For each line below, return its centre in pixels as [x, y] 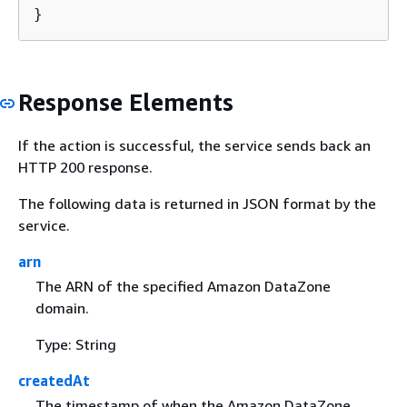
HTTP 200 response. [85, 167]
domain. [62, 308]
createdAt [54, 380]
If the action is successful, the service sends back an [194, 145]
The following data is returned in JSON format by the [197, 203]
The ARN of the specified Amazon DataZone [183, 286]
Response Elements [126, 103]
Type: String [75, 344]
